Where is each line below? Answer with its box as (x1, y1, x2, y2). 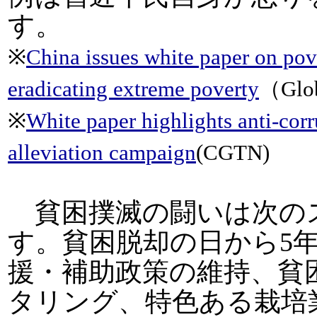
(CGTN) (196, 140, 270, 165)
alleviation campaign (8, 140, 196, 165)
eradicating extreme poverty (8, 76, 259, 101)
